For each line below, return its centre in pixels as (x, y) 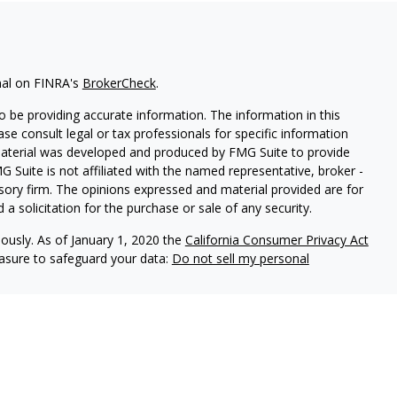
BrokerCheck (119, 82)
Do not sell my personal (240, 258)
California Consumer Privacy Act (276, 239)
